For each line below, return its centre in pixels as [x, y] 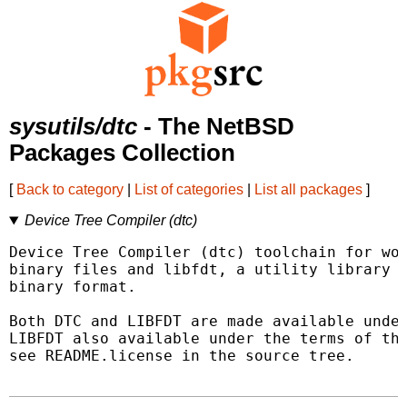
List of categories [189, 190]
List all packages [308, 190]
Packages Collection [122, 153]
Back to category [70, 190]
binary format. [73, 287]
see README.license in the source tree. [182, 356]
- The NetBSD [216, 127]
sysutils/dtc [73, 127]
